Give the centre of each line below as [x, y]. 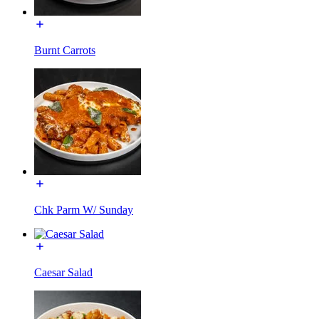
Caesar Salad [63, 272]
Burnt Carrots [65, 50]
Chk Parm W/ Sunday [84, 209]
